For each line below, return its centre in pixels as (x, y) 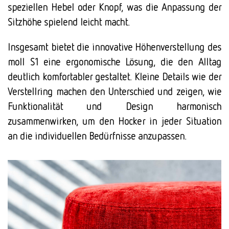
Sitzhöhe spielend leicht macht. (69, 22)
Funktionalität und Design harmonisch (114, 106)
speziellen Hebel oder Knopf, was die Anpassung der (114, 7)
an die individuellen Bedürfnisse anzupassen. (97, 136)
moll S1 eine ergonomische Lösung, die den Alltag (114, 62)
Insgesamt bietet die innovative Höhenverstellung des (114, 47)
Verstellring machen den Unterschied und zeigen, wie (114, 91)
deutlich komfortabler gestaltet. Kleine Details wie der (114, 76)
